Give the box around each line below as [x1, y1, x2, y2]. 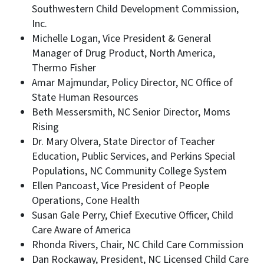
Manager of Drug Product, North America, [32, 45, 215, 61]
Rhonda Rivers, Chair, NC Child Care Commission [32, 237, 243, 252]
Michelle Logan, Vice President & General [32, 31, 211, 46]
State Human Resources [32, 90, 138, 105]
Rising [32, 119, 59, 134]
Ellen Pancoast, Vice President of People [32, 178, 209, 193]
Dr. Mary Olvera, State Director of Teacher [32, 134, 215, 149]
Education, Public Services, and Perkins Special [32, 148, 235, 164]
